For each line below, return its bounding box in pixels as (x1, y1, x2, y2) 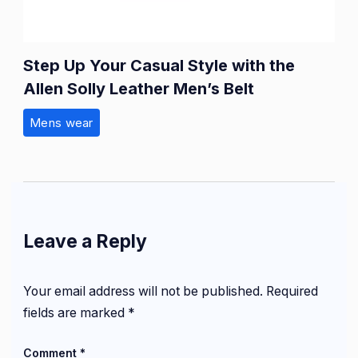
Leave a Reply (23, 229, 147, 253)
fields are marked (23, 305, 128, 321)
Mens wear (30, 114, 93, 130)
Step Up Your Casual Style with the (23, 55, 295, 75)
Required (266, 284, 318, 300)
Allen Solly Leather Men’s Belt (23, 78, 254, 98)
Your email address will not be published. (23, 284, 263, 300)
